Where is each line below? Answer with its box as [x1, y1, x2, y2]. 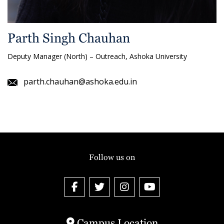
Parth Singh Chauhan [7, 30, 130, 46]
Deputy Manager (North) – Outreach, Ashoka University [7, 51, 187, 61]
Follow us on [89, 152, 135, 162]
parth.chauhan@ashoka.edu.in [23, 76, 137, 87]
